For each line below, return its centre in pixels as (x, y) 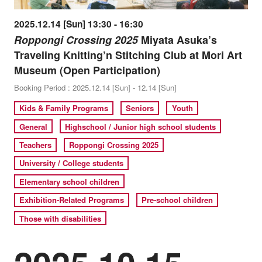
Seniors (140, 108)
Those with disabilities (61, 218)
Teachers (36, 145)
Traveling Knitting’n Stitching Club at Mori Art (128, 55)
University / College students (72, 163)
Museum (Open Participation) (87, 70)
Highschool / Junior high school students (141, 126)
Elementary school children (70, 181)
